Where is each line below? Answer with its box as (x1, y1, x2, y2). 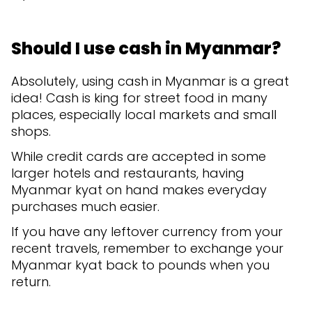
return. (11, 272, 51, 290)
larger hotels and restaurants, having (11, 164, 244, 182)
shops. (11, 122, 54, 140)
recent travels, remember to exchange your (11, 239, 283, 257)
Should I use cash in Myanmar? (11, 36, 281, 60)
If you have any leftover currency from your (11, 222, 283, 240)
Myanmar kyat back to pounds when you (11, 256, 270, 274)
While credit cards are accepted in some (11, 147, 266, 165)
